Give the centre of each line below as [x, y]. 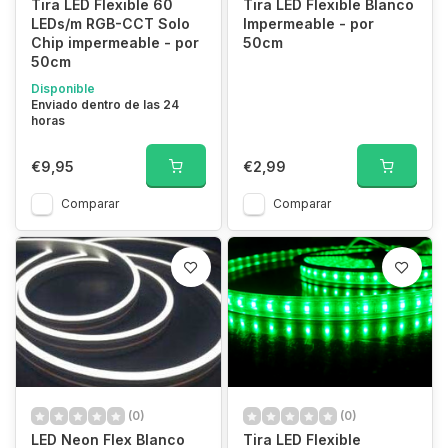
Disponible [63, 88]
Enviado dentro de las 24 [105, 104]
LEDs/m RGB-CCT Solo [110, 23]
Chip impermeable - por [115, 42]
